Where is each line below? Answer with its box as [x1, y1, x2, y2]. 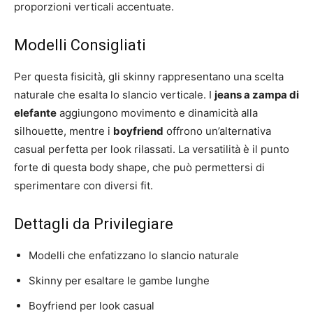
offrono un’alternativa [163, 124, 271, 138]
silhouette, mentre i [14, 124, 113, 138]
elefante [14, 105, 57, 119]
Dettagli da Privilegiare [14, 214, 173, 233]
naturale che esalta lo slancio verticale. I [14, 87, 214, 101]
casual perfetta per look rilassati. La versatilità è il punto [14, 142, 289, 156]
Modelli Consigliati [14, 36, 146, 54]
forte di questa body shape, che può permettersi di [14, 160, 265, 174]
